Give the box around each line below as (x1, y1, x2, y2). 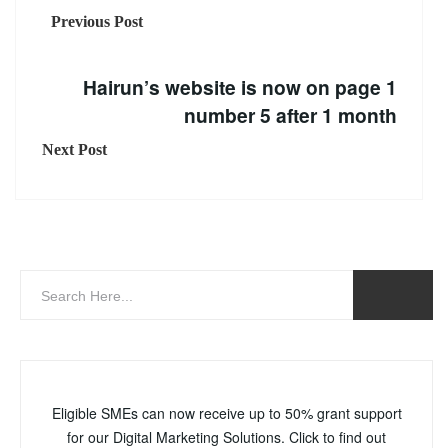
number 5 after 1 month (184, 100, 397, 129)
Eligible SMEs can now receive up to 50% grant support (51, 402, 402, 423)
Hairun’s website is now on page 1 (83, 72, 397, 101)
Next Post (42, 140, 107, 158)
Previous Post (51, 12, 143, 30)
